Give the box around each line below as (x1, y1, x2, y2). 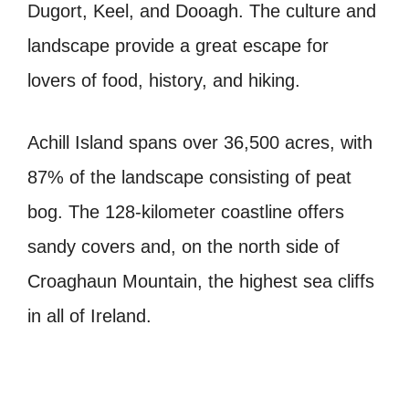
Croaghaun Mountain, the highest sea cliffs (27, 271, 374, 292)
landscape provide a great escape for (27, 36, 329, 57)
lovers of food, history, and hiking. (27, 70, 300, 91)
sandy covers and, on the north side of (27, 236, 340, 257)
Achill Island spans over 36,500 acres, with (27, 132, 372, 153)
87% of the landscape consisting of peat (27, 167, 351, 188)
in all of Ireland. (27, 306, 152, 327)
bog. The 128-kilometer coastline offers (27, 202, 344, 223)
